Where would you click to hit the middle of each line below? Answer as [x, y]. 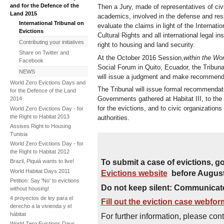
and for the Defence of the [44, 6]
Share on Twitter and [44, 53]
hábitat [18, 214]
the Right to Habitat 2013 [39, 116]
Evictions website [134, 173]
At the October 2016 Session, [141, 57]
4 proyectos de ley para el [41, 198]
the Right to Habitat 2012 [39, 152]
